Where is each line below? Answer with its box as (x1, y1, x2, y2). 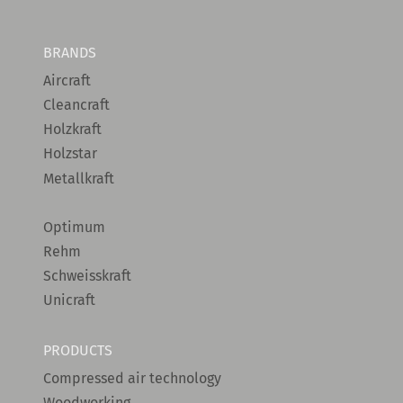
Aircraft (43, 71, 91, 89)
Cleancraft (43, 96, 110, 114)
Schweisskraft (43, 267, 131, 285)
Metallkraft (43, 169, 114, 187)
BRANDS (43, 44, 96, 62)
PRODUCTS (43, 342, 112, 360)
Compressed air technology (43, 369, 221, 387)
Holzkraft (43, 121, 102, 139)
